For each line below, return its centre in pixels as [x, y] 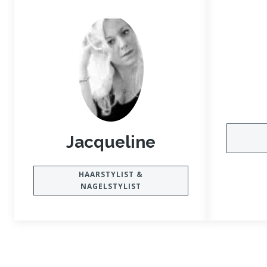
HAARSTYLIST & [111, 175]
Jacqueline [111, 142]
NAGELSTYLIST [111, 187]
